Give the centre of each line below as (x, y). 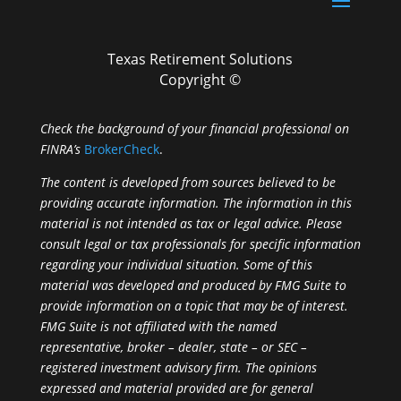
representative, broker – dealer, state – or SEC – (173, 346)
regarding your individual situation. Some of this (176, 264)
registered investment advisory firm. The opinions (178, 367)
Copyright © (200, 79)
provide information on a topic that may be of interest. (194, 305)
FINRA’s (60, 149)
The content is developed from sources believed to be (188, 182)
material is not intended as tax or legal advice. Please (191, 223)
